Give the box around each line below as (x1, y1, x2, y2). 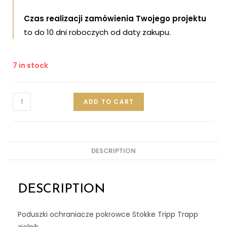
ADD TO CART (84, 97, 134, 106)
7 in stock (13, 60, 48, 70)
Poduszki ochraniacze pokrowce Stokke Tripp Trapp (18, 209, 198, 219)
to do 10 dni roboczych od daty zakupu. (24, 26, 171, 37)
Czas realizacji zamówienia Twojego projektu (24, 13, 206, 24)
